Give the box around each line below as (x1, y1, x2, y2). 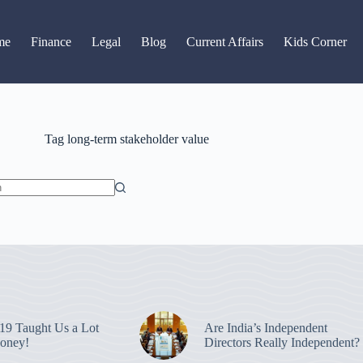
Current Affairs (186, 34, 264, 49)
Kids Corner (284, 34, 348, 49)
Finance (31, 34, 72, 49)
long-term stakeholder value (64, 132, 210, 146)
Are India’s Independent (203, 321, 327, 335)
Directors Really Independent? (203, 335, 360, 349)
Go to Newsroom (191, 8, 268, 20)
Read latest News (87, 7, 177, 21)
